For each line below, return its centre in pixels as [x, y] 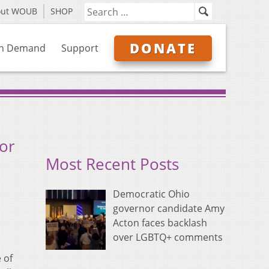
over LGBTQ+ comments [168, 237]
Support [80, 48]
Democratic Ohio [151, 194]
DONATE [163, 48]
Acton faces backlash [160, 223]
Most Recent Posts [112, 165]
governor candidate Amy [169, 209]
